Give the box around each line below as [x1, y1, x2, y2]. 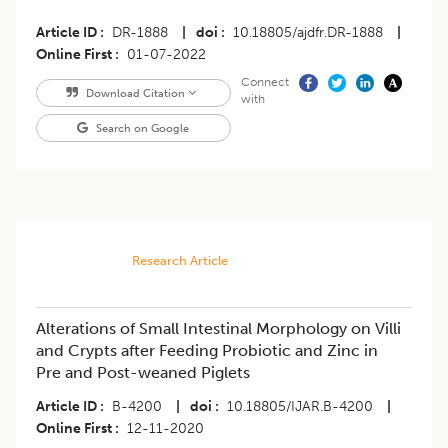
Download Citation [82, 86, 188, 101]
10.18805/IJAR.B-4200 [227, 398, 373, 416]
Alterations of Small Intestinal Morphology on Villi [36, 319, 401, 339]
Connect [240, 75, 289, 90]
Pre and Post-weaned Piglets [36, 363, 250, 383]
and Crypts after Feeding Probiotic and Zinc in [36, 341, 378, 361]
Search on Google [93, 121, 190, 136]
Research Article [131, 253, 228, 269]
